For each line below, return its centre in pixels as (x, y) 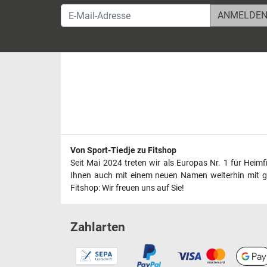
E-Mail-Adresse (91, 11)
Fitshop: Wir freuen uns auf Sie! (127, 188)
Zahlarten (98, 227)
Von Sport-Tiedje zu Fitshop (123, 150)
